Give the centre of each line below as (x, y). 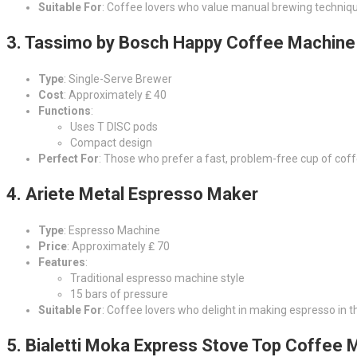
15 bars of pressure (119, 294)
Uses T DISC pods (114, 126)
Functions (65, 110)
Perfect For (69, 158)
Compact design (111, 142)
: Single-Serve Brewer (118, 78)
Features (62, 262)
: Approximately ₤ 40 (115, 94)
